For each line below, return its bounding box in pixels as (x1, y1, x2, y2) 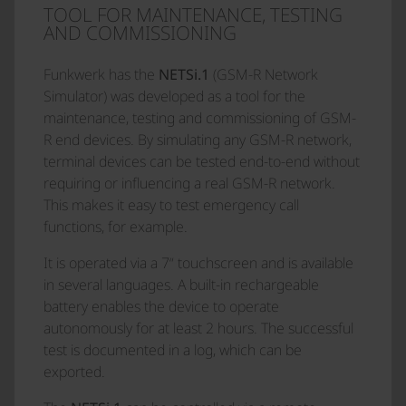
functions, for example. (43, 217, 188, 237)
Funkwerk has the (43, 64, 159, 84)
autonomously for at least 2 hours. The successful (43, 318, 353, 338)
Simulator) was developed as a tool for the (43, 86, 305, 106)
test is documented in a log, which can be (43, 340, 302, 360)
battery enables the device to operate (43, 296, 279, 316)
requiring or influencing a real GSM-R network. (43, 173, 335, 193)
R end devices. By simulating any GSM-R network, (43, 130, 352, 150)
